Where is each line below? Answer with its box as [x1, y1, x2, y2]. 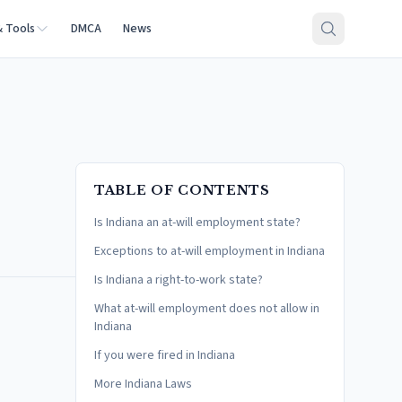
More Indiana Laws [94, 375, 192, 393]
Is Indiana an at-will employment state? [94, 214, 301, 232]
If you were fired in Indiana [94, 346, 235, 364]
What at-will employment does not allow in [94, 300, 319, 318]
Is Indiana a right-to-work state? [94, 271, 263, 289]
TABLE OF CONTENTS [94, 182, 270, 198]
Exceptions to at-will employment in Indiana [94, 242, 325, 260]
